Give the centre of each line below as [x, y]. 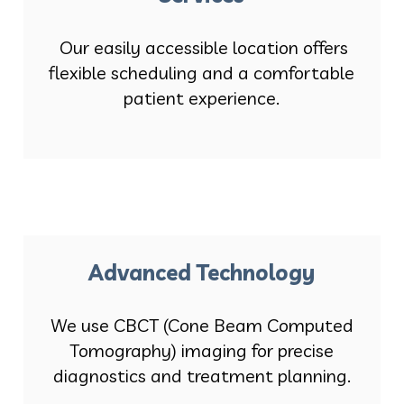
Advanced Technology [202, 273]
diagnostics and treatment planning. [202, 376]
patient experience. [202, 98]
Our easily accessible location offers [202, 48]
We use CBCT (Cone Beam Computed [202, 326]
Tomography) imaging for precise [202, 351]
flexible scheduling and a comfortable [202, 73]
